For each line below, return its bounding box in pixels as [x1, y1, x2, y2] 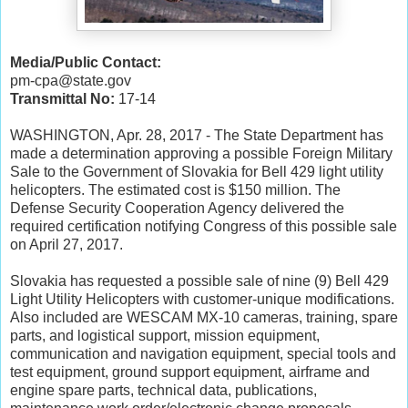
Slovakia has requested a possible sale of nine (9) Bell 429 [10, 272, 389, 289]
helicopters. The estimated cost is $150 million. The [10, 181, 341, 198]
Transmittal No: [10, 90, 118, 107]
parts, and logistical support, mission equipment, [10, 327, 320, 343]
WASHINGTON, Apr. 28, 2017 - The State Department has [10, 127, 383, 143]
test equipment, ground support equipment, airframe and [10, 363, 370, 380]
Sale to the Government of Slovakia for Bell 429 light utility [10, 163, 383, 179]
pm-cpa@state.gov [10, 72, 131, 88]
